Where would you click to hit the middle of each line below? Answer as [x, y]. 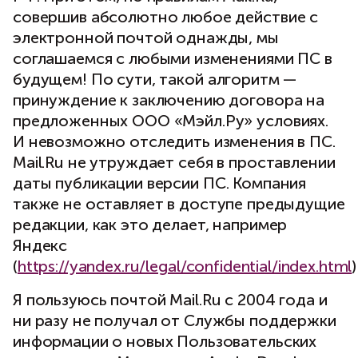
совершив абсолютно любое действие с [166, 17]
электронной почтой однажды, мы [146, 38]
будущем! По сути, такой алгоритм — [155, 80]
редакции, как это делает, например [150, 225]
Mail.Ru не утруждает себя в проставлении [174, 163]
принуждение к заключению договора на [169, 100]
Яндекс [40, 246]
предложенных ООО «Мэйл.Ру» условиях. [171, 121]
